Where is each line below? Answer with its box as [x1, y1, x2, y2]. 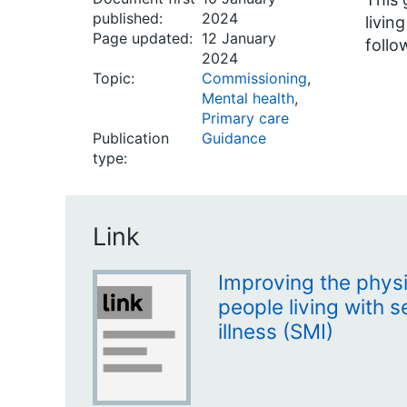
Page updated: [93, 29, 193, 47]
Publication [93, 129, 169, 147]
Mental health [202, 89, 294, 107]
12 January [202, 29, 276, 47]
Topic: [93, 69, 134, 87]
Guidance [202, 129, 266, 147]
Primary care [202, 109, 289, 127]
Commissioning [202, 69, 307, 87]
